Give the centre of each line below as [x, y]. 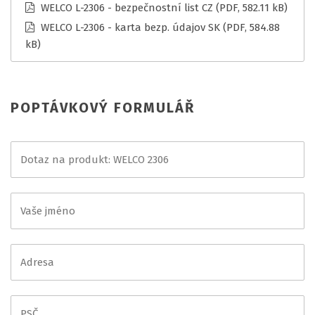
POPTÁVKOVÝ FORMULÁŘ [103, 107]
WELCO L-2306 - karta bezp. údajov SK [130, 27]
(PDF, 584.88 [251, 27]
